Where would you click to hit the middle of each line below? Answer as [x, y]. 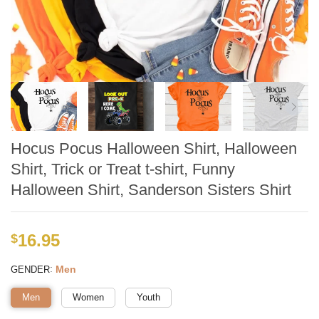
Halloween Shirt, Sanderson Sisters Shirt [151, 190]
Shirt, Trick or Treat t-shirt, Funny [123, 169]
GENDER [30, 269]
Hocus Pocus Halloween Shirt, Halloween [154, 149]
